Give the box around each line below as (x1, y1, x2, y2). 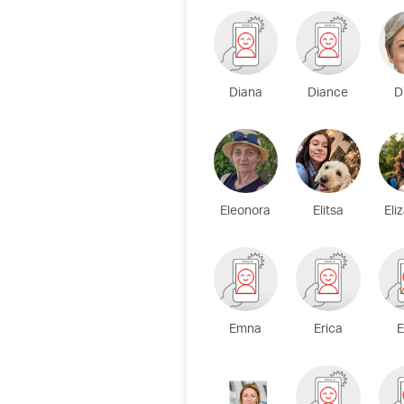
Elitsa (312, 197, 344, 226)
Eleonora (220, 197, 271, 226)
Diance (308, 79, 349, 108)
